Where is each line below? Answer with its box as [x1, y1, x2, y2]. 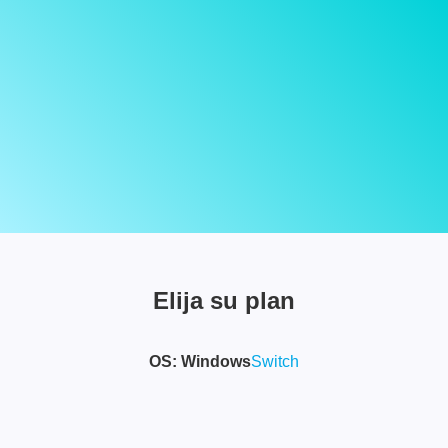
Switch [251, 353, 299, 370]
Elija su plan [153, 287, 295, 314]
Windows [181, 353, 251, 370]
